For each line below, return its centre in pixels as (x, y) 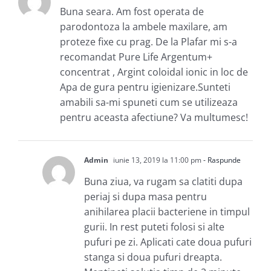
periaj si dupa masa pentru (145, 196)
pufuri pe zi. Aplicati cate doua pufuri (168, 242)
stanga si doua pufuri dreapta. (153, 257)
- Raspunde (221, 160)
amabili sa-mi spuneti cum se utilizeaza (149, 102)
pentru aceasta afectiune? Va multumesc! (154, 117)
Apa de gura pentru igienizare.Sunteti (145, 87)
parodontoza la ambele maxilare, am (144, 26)
